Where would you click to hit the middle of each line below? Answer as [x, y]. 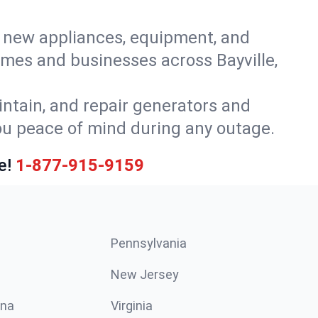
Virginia [132, 306]
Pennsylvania [149, 243]
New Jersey [145, 274]
